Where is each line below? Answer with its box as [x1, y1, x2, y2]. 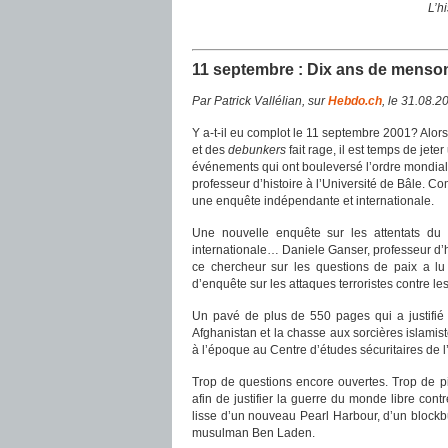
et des [192, 143, 228, 157]
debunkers [228, 143, 289, 157]
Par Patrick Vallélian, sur [192, 94, 328, 108]
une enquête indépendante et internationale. [192, 194, 434, 208]
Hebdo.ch [328, 94, 382, 108]
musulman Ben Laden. [192, 426, 315, 440]
